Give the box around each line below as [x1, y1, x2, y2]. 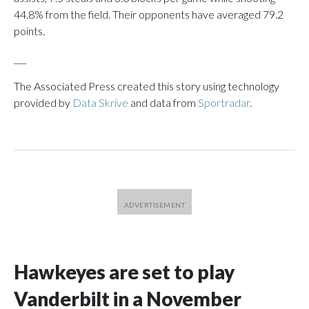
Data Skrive [72, 96, 128, 109]
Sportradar [198, 96, 250, 109]
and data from [128, 96, 198, 109]
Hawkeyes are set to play [14, 260, 235, 283]
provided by [14, 96, 72, 109]
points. [14, 24, 45, 37]
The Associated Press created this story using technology [14, 79, 279, 92]
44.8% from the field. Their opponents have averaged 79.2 [14, 8, 283, 21]
